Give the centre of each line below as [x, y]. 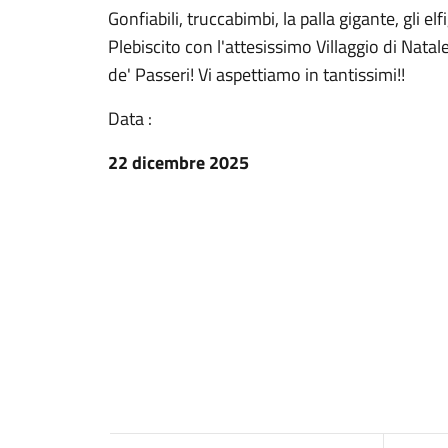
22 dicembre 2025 [178, 162]
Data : [130, 118]
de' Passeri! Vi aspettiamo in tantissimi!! [256, 74]
